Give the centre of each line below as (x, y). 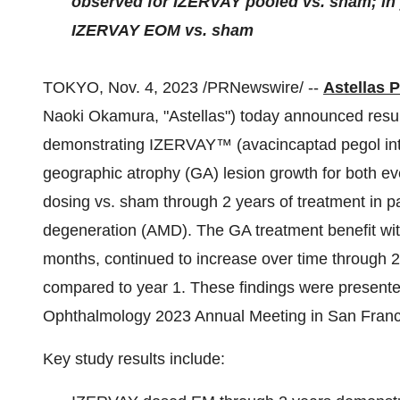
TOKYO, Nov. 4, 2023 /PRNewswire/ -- (183, 87)
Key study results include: (134, 359)
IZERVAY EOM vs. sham (162, 30)
